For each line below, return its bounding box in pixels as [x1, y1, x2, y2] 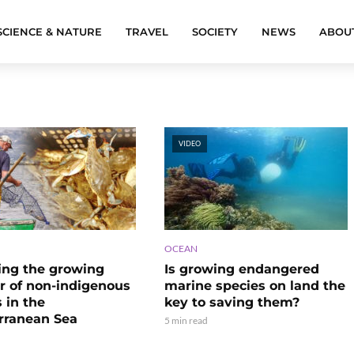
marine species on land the [164, 277, 345, 293]
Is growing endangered [164, 261, 319, 277]
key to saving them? [164, 294, 299, 310]
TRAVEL [126, 25, 168, 38]
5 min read [164, 314, 208, 326]
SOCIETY [192, 25, 238, 38]
